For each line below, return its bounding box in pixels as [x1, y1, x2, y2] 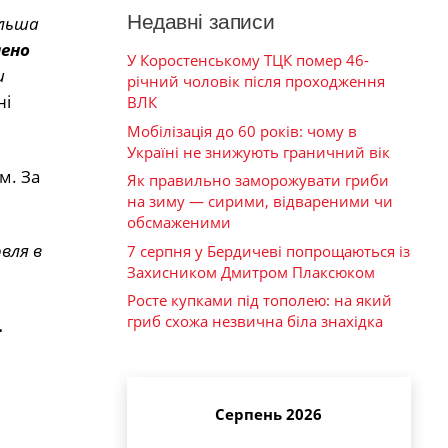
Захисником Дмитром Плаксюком [127, 261, 375, 282]
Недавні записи [127, 10, 275, 34]
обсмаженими [127, 212, 231, 233]
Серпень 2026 [215, 403, 322, 424]
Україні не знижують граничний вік [127, 141, 390, 162]
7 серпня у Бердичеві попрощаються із [127, 240, 410, 261]
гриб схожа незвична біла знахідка [127, 311, 383, 332]
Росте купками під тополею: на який [127, 290, 392, 311]
